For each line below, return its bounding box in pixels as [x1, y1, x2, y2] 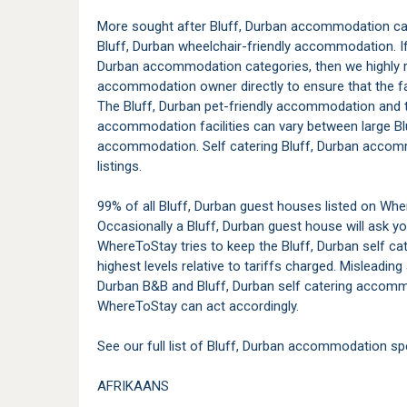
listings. [97, 158, 142, 175]
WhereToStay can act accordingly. [97, 298, 299, 315]
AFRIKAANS [97, 378, 169, 395]
